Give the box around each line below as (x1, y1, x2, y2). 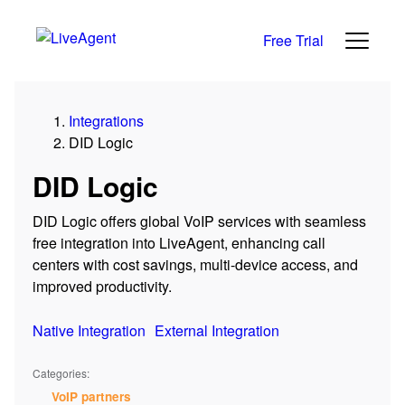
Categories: (33, 364, 89, 381)
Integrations (69, 110, 144, 131)
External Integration (155, 320, 279, 342)
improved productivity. (33, 275, 172, 297)
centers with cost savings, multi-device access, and (33, 253, 358, 275)
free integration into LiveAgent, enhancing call (33, 231, 325, 253)
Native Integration (33, 320, 146, 342)
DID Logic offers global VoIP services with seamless (33, 210, 366, 231)
